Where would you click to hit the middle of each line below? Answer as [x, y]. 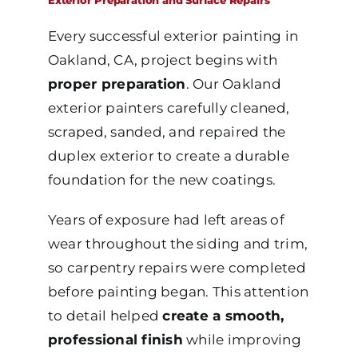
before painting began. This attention [178, 292]
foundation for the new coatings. [162, 180]
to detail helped [105, 316]
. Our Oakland [233, 84]
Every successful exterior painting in [173, 36]
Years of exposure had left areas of [166, 220]
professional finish [115, 340]
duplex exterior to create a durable [168, 156]
